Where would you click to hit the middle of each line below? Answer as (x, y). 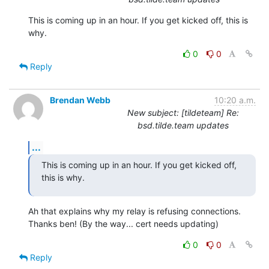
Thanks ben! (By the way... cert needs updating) (123, 223)
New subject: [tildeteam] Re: (183, 112)
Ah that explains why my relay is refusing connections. (134, 211)
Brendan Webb (80, 100)
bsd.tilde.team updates (183, 125)
